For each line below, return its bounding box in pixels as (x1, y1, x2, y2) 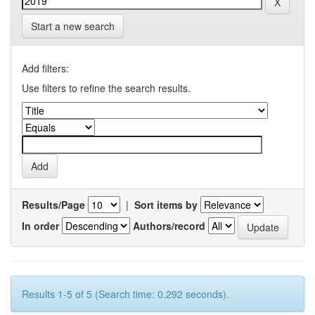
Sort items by (134, 198, 198, 212)
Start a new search (31, 19, 115, 33)
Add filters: (22, 61, 69, 75)
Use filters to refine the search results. (22, 81, 191, 95)
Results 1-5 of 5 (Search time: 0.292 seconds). (22, 287, 229, 301)
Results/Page (22, 198, 85, 212)
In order (22, 218, 59, 233)
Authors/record (133, 218, 205, 233)
